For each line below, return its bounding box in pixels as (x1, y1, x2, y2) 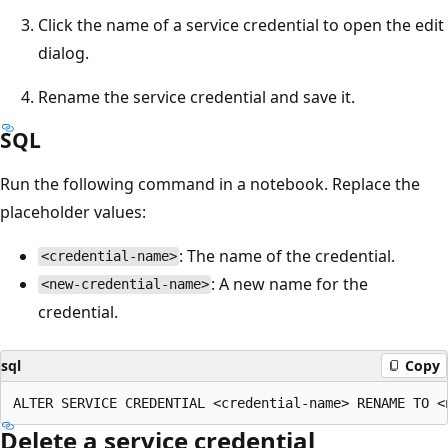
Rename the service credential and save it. (38, 85, 355, 108)
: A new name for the (211, 272, 369, 295)
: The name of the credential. (179, 244, 396, 267)
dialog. (38, 41, 89, 64)
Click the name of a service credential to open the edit (38, 13, 444, 36)
